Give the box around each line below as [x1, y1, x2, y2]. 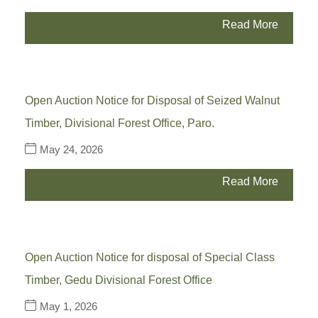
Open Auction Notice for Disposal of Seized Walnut [25, 94, 280, 107]
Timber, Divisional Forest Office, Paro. [25, 117, 214, 130]
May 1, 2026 [40, 300, 97, 313]
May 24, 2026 [40, 143, 103, 156]
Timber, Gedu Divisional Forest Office [25, 274, 212, 287]
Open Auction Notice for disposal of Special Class [25, 251, 275, 264]
